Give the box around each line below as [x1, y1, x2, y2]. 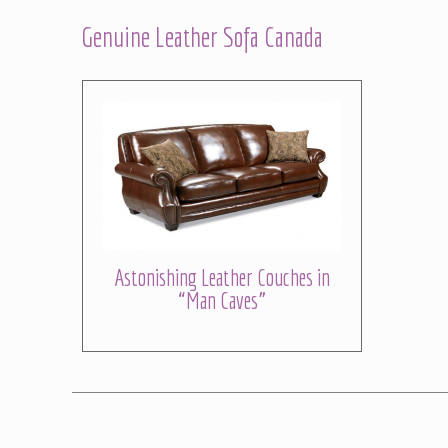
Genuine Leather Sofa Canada [81, 20, 323, 52]
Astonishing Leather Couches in [114, 263, 330, 291]
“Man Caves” [178, 286, 266, 314]
